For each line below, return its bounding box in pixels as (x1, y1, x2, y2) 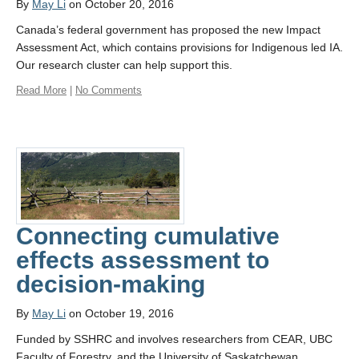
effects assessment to (16, 247, 269, 274)
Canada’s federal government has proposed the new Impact (16, 22, 321, 36)
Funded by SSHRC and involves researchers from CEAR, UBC (16, 333, 333, 346)
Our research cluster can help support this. (16, 58, 232, 71)
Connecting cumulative (16, 223, 280, 250)
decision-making (16, 271, 205, 298)
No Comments (75, 83, 142, 96)
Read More (16, 83, 67, 96)
